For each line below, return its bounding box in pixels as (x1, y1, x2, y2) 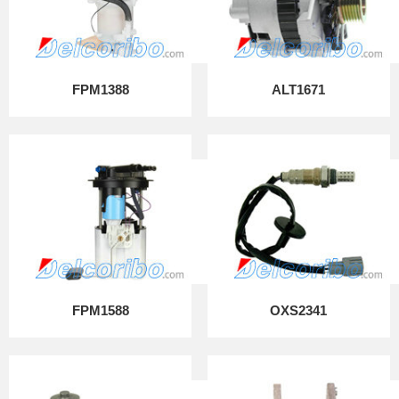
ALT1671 (272, 82, 326, 97)
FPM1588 (71, 303, 129, 318)
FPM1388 (71, 82, 129, 97)
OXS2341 (270, 303, 328, 318)
